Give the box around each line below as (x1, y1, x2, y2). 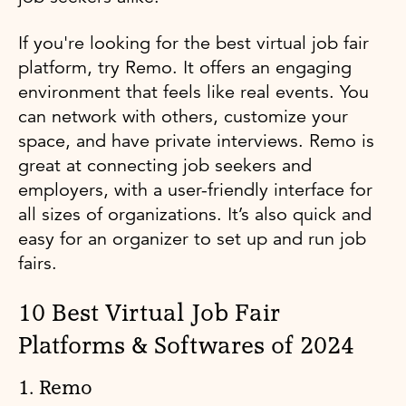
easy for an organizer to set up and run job (18, 227, 366, 250)
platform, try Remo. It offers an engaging (18, 55, 352, 79)
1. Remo (18, 378, 92, 399)
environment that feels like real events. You (18, 80, 369, 103)
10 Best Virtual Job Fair (18, 301, 280, 325)
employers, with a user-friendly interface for (18, 178, 372, 201)
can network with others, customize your (18, 104, 348, 128)
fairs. (18, 251, 57, 275)
